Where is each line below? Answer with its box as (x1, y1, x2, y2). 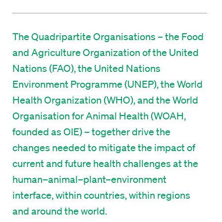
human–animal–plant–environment (12, 172, 167, 186)
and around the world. (12, 204, 108, 218)
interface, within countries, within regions (12, 188, 191, 202)
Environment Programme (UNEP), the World (12, 77, 203, 91)
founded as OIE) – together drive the (12, 125, 171, 138)
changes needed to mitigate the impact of (12, 141, 196, 154)
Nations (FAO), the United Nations (12, 61, 161, 75)
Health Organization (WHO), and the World (12, 93, 199, 107)
